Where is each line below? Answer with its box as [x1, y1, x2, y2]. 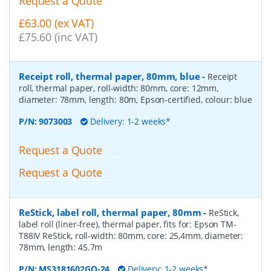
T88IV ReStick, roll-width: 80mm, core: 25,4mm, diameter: [19, 229, 244, 241]
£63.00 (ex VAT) [19, 16, 94, 31]
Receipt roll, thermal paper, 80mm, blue [19, 70, 200, 83]
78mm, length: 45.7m [19, 241, 103, 253]
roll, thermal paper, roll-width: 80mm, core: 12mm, [19, 82, 218, 94]
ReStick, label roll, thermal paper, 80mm [19, 206, 201, 218]
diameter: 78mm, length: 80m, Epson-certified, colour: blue [19, 94, 252, 106]
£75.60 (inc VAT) [19, 30, 97, 45]
